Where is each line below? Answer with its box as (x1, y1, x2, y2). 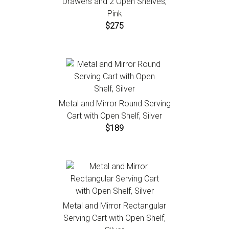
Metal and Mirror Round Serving (58, 99, 171, 109)
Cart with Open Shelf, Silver (67, 111, 162, 121)
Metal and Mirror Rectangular (63, 201, 166, 211)
